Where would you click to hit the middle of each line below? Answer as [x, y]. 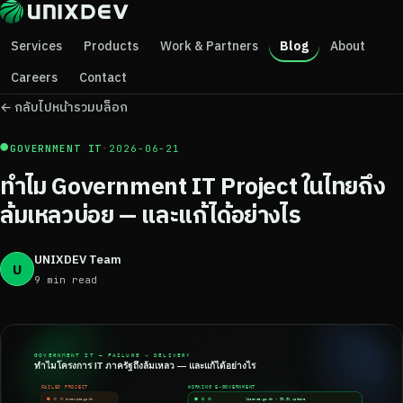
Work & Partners [209, 46]
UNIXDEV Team [78, 260]
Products [111, 46]
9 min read [66, 280]
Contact [103, 77]
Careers [34, 77]
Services [36, 46]
